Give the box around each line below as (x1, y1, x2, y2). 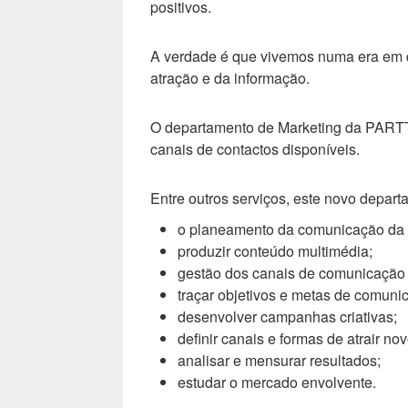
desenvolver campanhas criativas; (178, 305, 397, 327)
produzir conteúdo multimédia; (178, 240, 372, 261)
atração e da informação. (150, 66, 310, 88)
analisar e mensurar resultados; (178, 349, 381, 371)
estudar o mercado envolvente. (178, 371, 376, 393)
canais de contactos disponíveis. (150, 138, 360, 159)
